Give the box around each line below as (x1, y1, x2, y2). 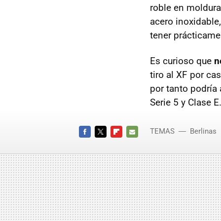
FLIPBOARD (110, 140, 144, 147)
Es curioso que (150, 55, 214, 67)
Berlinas (190, 127, 217, 136)
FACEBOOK (79, 140, 111, 147)
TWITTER (95, 140, 121, 147)
